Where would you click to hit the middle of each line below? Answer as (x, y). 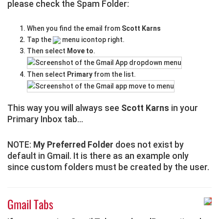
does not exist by (149, 144)
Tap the (40, 39)
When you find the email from (74, 28)
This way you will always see (64, 108)
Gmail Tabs (30, 204)
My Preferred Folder (73, 144)
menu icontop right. (93, 39)
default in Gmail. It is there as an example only (98, 156)
